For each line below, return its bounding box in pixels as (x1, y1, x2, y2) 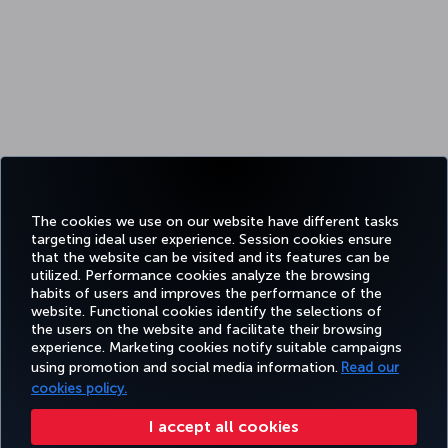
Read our (341, 358, 399, 376)
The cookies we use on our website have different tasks (31, 212, 399, 230)
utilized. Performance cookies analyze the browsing (31, 266, 370, 284)
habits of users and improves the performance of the (31, 284, 382, 302)
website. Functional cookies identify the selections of (31, 302, 382, 320)
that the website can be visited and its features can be (31, 248, 390, 266)
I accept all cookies (149, 416, 299, 436)
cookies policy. (31, 379, 127, 397)
